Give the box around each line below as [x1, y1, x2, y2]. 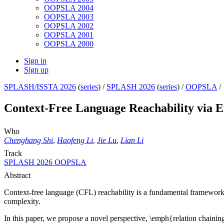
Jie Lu [97, 136, 116, 145]
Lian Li [120, 136, 143, 145]
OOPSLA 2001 [44, 30, 93, 39]
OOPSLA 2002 [44, 21, 93, 30]
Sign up [24, 65, 48, 74]
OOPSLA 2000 [44, 39, 93, 48]
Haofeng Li [57, 136, 93, 145]
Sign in [24, 56, 46, 65]
